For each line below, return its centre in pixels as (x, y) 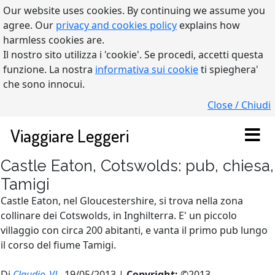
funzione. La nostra (49, 69)
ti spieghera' (228, 69)
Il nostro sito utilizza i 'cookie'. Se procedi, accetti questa (133, 55)
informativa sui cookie (147, 69)
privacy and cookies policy (116, 25)
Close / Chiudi (239, 105)
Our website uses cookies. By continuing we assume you (134, 10)
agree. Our (29, 25)
